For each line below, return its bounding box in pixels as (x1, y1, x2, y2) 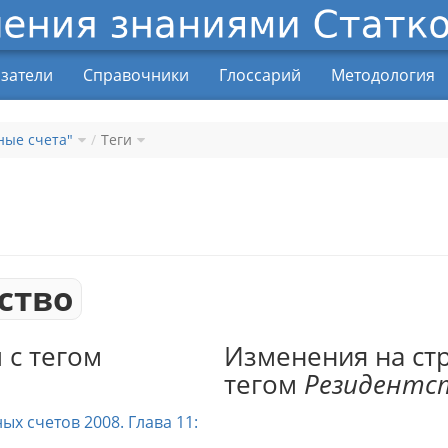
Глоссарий (219, 64, 301, 86)
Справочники (83, 64, 189, 86)
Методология (331, 64, 435, 86)
